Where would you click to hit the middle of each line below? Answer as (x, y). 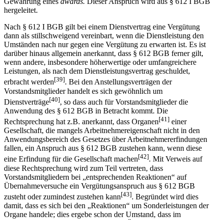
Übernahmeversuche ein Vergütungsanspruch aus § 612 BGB (99, 186)
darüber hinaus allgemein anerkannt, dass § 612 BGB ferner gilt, (104, 54)
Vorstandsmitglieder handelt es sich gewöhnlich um (83, 91)
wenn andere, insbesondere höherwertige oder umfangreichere (100, 62)
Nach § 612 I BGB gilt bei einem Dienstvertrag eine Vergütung (102, 27)
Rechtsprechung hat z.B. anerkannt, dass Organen (81, 122)
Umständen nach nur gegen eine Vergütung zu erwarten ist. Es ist (105, 45)
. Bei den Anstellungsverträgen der (118, 82)
